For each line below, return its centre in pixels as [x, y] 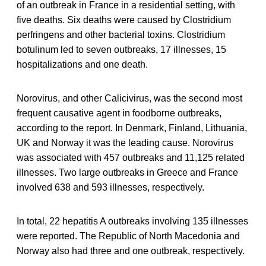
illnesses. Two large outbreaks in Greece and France [127, 172]
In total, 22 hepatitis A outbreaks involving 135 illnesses [132, 221]
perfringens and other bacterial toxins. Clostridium [121, 34]
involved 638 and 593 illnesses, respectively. [110, 187]
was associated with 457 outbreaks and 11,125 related [131, 157]
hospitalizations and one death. [82, 64]
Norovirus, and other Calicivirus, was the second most [129, 98]
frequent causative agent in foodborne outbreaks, [119, 113]
